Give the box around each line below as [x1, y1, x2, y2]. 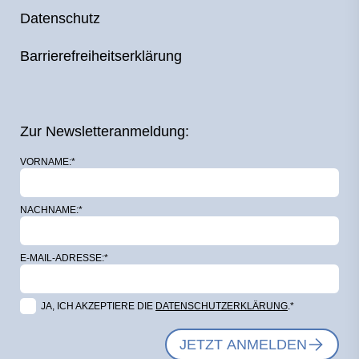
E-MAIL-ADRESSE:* [20, 252, 108, 264]
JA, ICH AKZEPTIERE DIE [41, 300, 155, 312]
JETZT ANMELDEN [179, 336, 308, 353]
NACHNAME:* [20, 204, 83, 216]
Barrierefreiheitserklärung [20, 47, 182, 64]
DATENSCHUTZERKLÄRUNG [155, 300, 288, 312]
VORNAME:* [20, 155, 75, 167]
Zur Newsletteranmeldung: [20, 123, 189, 139]
